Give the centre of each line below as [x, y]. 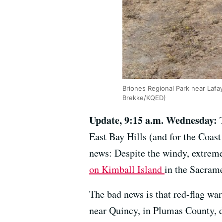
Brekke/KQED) [144, 97]
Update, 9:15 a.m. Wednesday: [154, 120]
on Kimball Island [127, 169]
